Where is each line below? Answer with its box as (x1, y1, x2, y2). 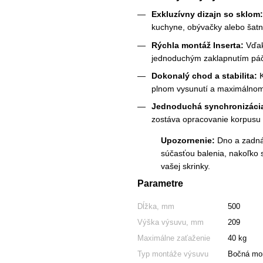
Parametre (137, 178, 183, 189)
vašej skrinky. (161, 161, 210, 171)
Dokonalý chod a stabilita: (151, 71, 257, 81)
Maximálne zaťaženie (137, 234, 210, 243)
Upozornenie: (161, 136, 215, 146)
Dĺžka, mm (137, 202, 174, 211)
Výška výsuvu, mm (137, 218, 204, 227)
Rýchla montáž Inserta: (151, 40, 244, 50)
